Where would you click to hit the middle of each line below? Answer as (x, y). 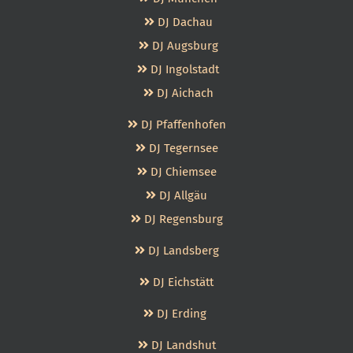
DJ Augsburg (183, 46)
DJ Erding (183, 314)
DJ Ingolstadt (183, 69)
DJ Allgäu (183, 195)
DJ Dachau (183, 22)
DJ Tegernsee (183, 148)
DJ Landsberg (183, 251)
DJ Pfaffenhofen (182, 124)
